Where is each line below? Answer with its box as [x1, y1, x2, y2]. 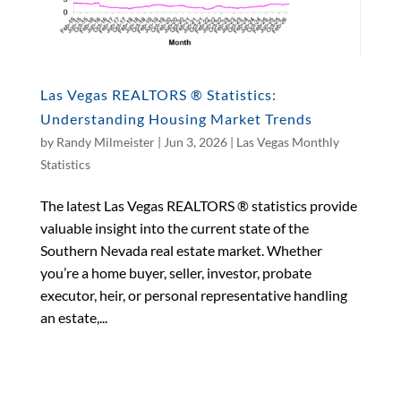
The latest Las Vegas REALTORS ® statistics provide [39, 196, 357, 214]
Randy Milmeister [55, 133, 155, 149]
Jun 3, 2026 [163, 133, 227, 149]
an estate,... [39, 308, 107, 326]
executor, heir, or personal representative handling [39, 286, 347, 303]
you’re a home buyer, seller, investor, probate [39, 263, 311, 281]
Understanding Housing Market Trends [39, 109, 312, 127]
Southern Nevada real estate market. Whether [39, 241, 322, 259]
